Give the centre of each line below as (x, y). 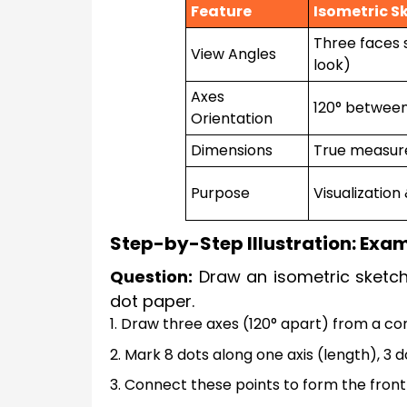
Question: (151, 276)
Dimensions (232, 151)
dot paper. (152, 301)
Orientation (232, 119)
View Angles (233, 55)
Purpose (220, 194)
